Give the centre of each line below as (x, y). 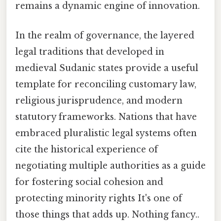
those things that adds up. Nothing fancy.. (107, 214)
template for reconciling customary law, (106, 84)
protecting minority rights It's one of (99, 198)
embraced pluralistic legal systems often (106, 133)
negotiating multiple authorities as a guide (110, 166)
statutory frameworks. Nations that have (106, 117)
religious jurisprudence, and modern (99, 100)
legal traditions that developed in (90, 52)
